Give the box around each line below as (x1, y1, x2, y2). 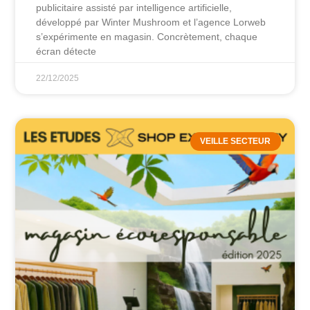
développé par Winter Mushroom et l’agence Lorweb (36, 17, 266, 28)
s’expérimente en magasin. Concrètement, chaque (36, 31, 258, 43)
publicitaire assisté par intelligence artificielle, (36, 2, 232, 14)
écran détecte (36, 46, 97, 57)
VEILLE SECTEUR (200, 136, 271, 147)
